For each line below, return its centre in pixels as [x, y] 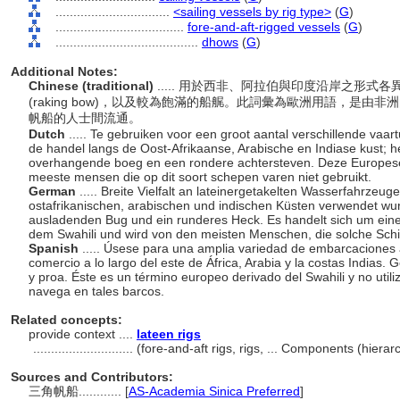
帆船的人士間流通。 [87, 118]
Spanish [55, 248]
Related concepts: [67, 320]
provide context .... [83, 334]
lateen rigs [169, 334]
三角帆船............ [77, 391]
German [54, 191]
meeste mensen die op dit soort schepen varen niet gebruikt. [202, 177]
